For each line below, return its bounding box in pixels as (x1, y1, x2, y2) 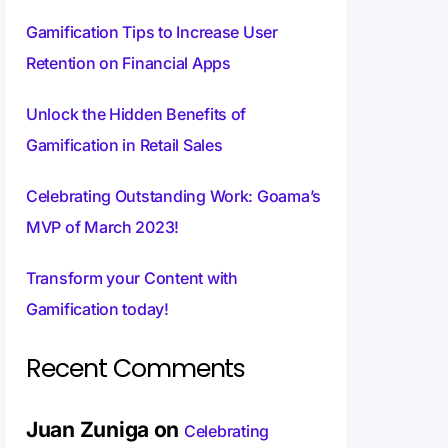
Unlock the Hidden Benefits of (26, 104, 247, 125)
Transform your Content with (26, 268, 238, 289)
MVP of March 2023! (26, 217, 180, 238)
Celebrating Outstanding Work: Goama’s (26, 186, 322, 207)
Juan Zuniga (26, 417, 150, 443)
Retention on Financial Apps (26, 53, 231, 74)
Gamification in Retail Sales (26, 135, 223, 156)
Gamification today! (26, 299, 169, 320)
